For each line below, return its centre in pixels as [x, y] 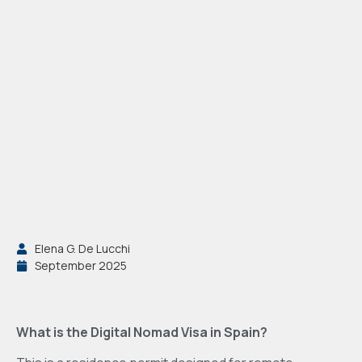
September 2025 [80, 265]
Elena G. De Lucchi [82, 248]
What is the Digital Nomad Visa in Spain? [142, 332]
